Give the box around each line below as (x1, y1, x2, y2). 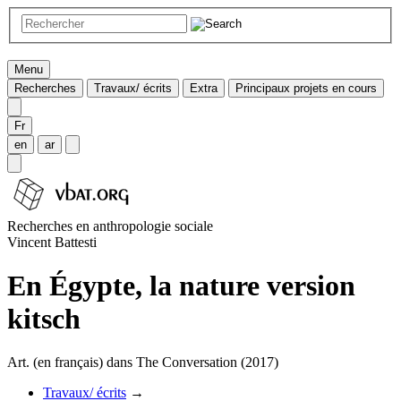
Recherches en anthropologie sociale (7, 218, 213, 234)
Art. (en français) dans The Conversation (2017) (7, 354, 278, 371)
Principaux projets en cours (235, 81, 377, 95)
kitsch (7, 303, 81, 336)
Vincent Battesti (7, 234, 97, 250)
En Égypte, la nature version (7, 269, 355, 303)
